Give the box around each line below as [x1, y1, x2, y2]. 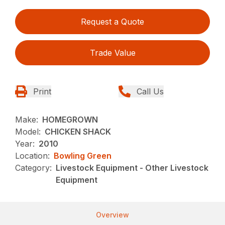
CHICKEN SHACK [45, 126, 111, 137]
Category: [15, 162, 52, 173]
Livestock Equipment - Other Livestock [56, 162, 209, 173]
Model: [15, 126, 41, 137]
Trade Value [89, 47, 136, 58]
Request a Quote [81, 16, 144, 27]
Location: [15, 150, 50, 161]
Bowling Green [54, 150, 112, 161]
